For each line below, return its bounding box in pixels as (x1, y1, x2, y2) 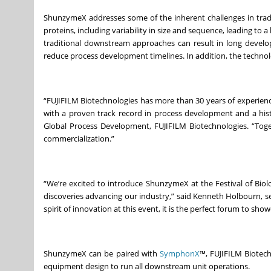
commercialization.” (44, 132, 116, 144)
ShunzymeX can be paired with (44, 247, 160, 259)
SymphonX (159, 247, 200, 259)
